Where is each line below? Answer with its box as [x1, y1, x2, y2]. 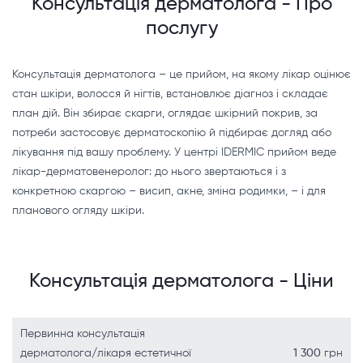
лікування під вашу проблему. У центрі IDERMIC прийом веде [12, 147, 336, 158]
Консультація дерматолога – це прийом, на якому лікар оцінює [12, 69, 351, 80]
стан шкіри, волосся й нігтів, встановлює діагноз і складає [12, 88, 328, 100]
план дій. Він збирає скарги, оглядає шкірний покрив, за [12, 108, 318, 119]
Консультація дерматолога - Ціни [29, 271, 334, 291]
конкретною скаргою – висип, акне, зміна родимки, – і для [12, 186, 326, 197]
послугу [145, 19, 218, 38]
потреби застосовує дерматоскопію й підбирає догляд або [12, 127, 331, 139]
